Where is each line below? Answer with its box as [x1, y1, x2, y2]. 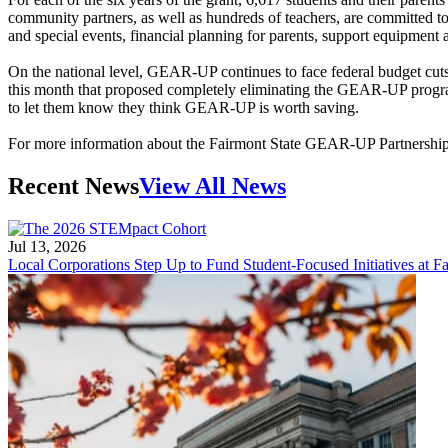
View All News [139, 172, 286, 199]
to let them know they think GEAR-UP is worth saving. [8, 98, 359, 116]
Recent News [8, 172, 139, 199]
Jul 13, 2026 [8, 237, 86, 255]
